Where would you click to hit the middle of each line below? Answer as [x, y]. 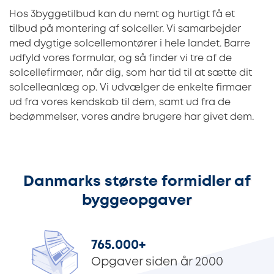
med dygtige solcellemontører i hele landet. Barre [130, 43]
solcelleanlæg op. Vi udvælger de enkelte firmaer [130, 87]
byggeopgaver [137, 201]
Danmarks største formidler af [137, 182]
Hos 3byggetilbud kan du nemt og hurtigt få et [122, 14]
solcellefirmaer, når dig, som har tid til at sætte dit [131, 73]
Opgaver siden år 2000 [157, 262]
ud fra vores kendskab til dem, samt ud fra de [120, 102]
